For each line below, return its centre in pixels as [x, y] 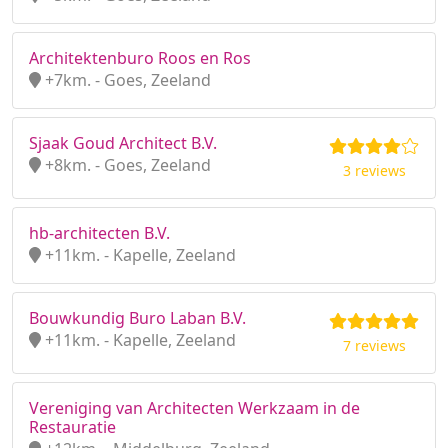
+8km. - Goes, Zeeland [126, 165]
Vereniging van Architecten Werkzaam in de [194, 408]
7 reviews [374, 345]
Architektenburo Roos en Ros [140, 58]
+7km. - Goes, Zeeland [126, 80]
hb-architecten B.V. [99, 233]
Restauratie [72, 427]
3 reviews [374, 170]
